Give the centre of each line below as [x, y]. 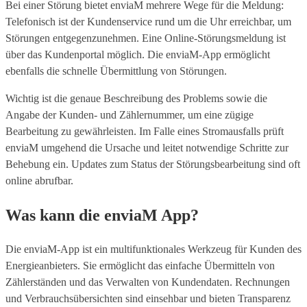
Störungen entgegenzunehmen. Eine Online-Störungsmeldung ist [146, 38]
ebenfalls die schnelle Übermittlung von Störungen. [116, 71]
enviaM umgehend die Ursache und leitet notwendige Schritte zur [147, 147]
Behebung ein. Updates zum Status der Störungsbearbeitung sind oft [153, 164]
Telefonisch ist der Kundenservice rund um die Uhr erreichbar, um [148, 21]
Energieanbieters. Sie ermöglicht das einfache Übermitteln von [140, 266]
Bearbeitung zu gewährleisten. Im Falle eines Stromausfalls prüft [145, 131]
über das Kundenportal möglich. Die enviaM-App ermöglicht [138, 54]
